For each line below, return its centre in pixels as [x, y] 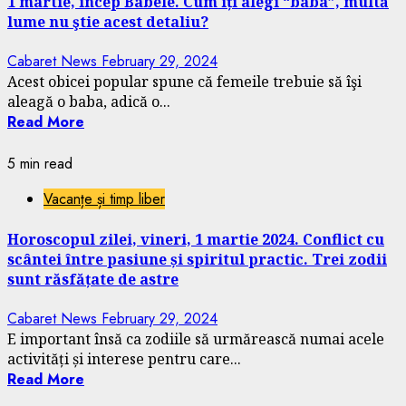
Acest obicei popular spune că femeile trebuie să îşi [184, 82]
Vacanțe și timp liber [104, 199]
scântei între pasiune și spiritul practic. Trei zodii [197, 259]
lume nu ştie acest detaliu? [108, 22]
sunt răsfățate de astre [93, 279]
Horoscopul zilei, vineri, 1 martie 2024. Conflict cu [196, 239]
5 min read [40, 164]
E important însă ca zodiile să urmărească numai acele [196, 338]
